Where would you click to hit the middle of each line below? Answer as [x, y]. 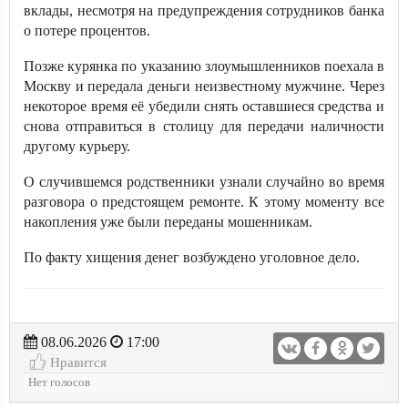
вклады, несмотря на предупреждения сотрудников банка [204, 10]
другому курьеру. [77, 146]
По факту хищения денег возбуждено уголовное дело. [192, 257]
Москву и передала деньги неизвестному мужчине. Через [204, 86]
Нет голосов [59, 382]
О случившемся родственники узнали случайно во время [204, 182]
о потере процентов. [87, 31]
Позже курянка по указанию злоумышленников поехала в [204, 66]
